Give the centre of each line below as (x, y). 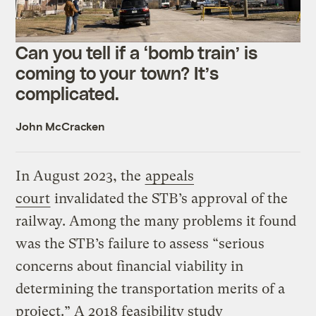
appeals (170, 176)
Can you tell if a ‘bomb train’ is (136, 52)
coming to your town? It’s (117, 72)
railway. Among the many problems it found (156, 221)
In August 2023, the (80, 176)
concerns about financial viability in (130, 266)
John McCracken (61, 126)
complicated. (67, 93)
